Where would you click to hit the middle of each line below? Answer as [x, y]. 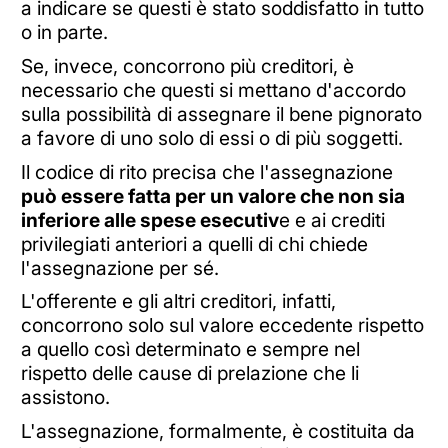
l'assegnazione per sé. [119, 267]
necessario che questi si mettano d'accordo [213, 90]
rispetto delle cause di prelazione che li [189, 373]
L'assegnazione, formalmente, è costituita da [217, 430]
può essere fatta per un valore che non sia [212, 195]
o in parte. [64, 32]
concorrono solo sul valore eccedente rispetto [222, 325]
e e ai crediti [331, 219]
